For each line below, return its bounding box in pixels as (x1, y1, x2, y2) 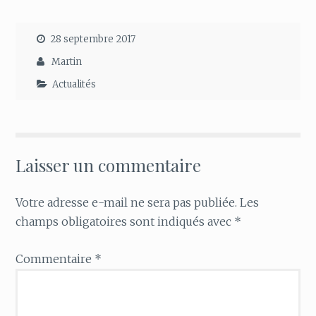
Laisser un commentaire (16, 154, 202, 177)
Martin (51, 56, 83, 68)
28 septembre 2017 (50, 32, 136, 45)
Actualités (52, 78, 97, 91)
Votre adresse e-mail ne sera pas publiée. (16, 195, 238, 210)
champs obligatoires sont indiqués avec (16, 214, 235, 229)
